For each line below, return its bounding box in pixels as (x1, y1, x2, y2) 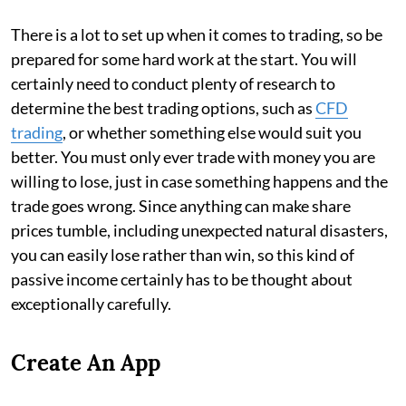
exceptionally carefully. (11, 294, 171, 314)
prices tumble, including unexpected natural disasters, (11, 220, 388, 240)
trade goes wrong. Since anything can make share (11, 196, 351, 216)
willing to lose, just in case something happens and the (11, 171, 388, 191)
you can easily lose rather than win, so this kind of (11, 245, 354, 265)
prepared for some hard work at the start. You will (11, 49, 357, 69)
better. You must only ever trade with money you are (11, 147, 375, 167)
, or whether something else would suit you (63, 122, 362, 142)
